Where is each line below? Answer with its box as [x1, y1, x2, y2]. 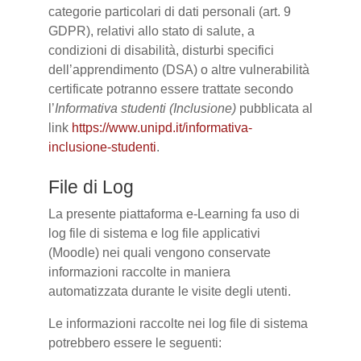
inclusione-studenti [48, 140, 156, 154]
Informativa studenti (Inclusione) [55, 102, 236, 115]
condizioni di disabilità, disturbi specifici [48, 44, 274, 57]
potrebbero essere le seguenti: [48, 336, 222, 350]
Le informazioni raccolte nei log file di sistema [48, 317, 308, 330]
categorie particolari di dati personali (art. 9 [48, 5, 291, 19]
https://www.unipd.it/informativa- [72, 121, 252, 135]
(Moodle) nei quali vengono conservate [48, 246, 271, 259]
